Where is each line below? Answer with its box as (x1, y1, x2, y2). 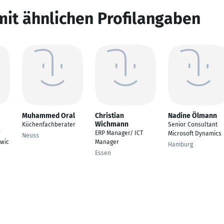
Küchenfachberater (22, 121, 75, 128)
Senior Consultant (168, 121, 217, 128)
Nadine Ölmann (168, 111, 217, 120)
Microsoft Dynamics (168, 130, 221, 137)
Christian (95, 111, 124, 120)
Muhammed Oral (22, 111, 75, 120)
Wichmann (95, 120, 128, 128)
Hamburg (168, 141, 193, 148)
